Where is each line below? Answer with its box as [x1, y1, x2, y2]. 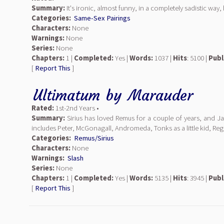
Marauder [128, 86, 193, 104]
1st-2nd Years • [54, 103, 99, 112]
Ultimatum [33, 86, 100, 104]
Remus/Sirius [74, 133, 114, 142]
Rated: [31, 103, 54, 112]
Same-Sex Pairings [74, 13, 130, 22]
